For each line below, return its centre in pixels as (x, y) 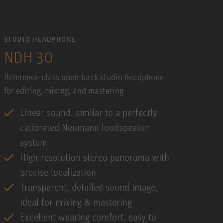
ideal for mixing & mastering (76, 202)
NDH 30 (29, 56)
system (34, 142)
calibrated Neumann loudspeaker (85, 127)
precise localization (58, 172)
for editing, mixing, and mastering (64, 90)
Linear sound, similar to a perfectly (89, 112)
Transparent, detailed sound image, (89, 187)
